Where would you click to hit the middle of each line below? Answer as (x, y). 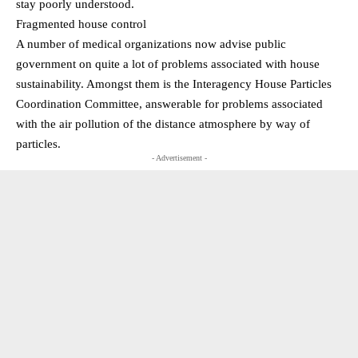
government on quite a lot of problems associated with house (168, 64)
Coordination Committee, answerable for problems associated (169, 104)
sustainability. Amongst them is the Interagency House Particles (174, 84)
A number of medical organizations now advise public (151, 44)
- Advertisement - (179, 158)
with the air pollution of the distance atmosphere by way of (163, 124)
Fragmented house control (81, 24)
